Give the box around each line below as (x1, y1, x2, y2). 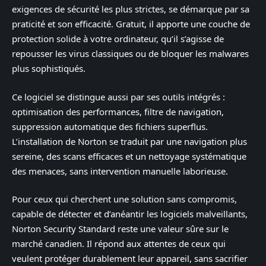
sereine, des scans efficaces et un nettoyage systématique (12, 150, 246, 162)
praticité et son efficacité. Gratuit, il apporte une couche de (12, 18, 250, 30)
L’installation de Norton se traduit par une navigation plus (12, 135, 247, 147)
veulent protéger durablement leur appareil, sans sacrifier (12, 252, 248, 264)
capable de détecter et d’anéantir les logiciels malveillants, (12, 208, 248, 220)
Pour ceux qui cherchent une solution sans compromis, (12, 193, 237, 205)
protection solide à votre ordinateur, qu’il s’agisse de (12, 33, 224, 45)
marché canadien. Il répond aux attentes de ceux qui (12, 237, 226, 249)
